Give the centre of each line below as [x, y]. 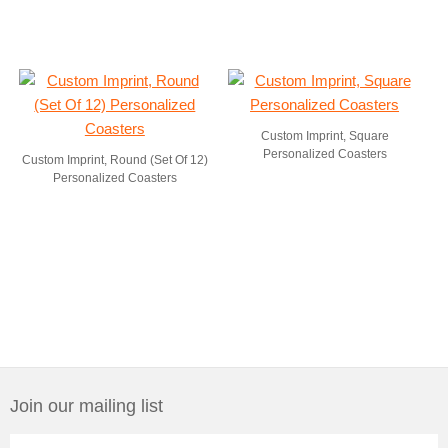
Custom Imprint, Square [324, 136]
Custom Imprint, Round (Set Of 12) [114, 160]
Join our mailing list [86, 406]
